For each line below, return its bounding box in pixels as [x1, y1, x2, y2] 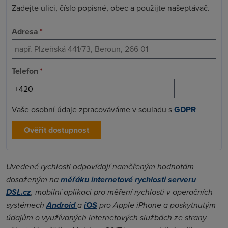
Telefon [12, 65, 38, 77]
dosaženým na [6, 174, 61, 186]
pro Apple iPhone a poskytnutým [97, 199, 216, 211]
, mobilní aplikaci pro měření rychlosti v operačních [31, 186, 213, 198]
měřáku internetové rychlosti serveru [61, 174, 196, 186]
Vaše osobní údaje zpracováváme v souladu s [12, 104, 174, 116]
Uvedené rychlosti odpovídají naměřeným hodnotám [6, 161, 194, 173]
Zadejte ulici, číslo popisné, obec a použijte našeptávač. [12, 2, 210, 14]
